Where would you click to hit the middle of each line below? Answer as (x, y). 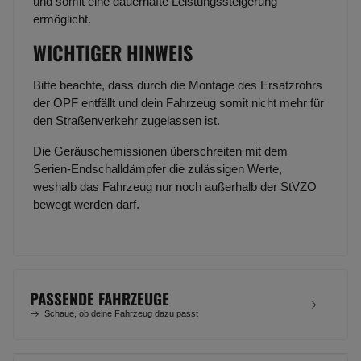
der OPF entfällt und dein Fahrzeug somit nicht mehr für (178, 103)
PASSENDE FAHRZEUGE (100, 299)
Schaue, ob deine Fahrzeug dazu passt (121, 314)
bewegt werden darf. (86, 205)
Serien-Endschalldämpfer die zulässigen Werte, (158, 169)
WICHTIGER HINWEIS (113, 53)
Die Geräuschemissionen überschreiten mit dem (160, 151)
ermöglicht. (62, 19)
